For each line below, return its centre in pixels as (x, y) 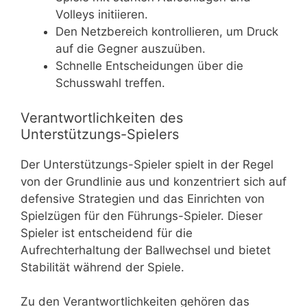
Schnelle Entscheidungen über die (149, 66)
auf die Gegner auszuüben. (131, 49)
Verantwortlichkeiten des (102, 118)
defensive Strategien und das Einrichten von (143, 198)
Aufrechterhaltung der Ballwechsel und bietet (146, 250)
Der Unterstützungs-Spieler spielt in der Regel (147, 164)
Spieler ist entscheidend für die (107, 233)
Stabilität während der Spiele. (102, 267)
